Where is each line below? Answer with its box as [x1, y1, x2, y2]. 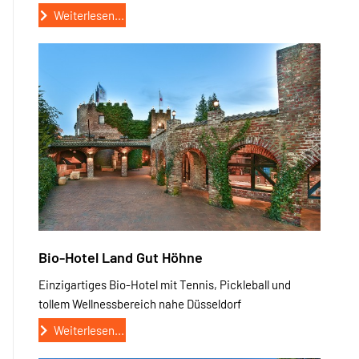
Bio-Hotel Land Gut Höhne [38, 248, 203, 267]
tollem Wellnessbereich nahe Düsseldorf [38, 296, 241, 312]
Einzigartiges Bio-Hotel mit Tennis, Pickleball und [38, 277, 291, 292]
